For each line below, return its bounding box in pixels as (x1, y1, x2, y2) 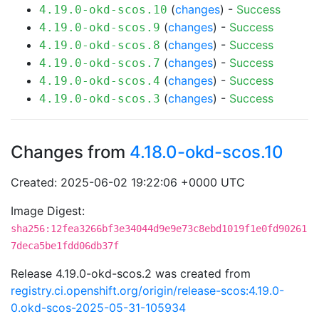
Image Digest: (11, 204, 85, 218)
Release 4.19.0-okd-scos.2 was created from (11, 266, 251, 281)
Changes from (11, 142, 130, 162)
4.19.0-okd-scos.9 (39, 21, 160, 34)
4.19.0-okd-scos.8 (39, 38, 160, 52)
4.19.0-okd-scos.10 (39, 3, 167, 16)
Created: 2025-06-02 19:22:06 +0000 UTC (11, 175, 245, 189)
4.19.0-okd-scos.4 (39, 74, 160, 88)
